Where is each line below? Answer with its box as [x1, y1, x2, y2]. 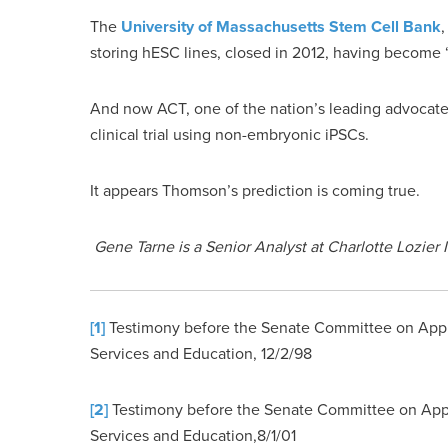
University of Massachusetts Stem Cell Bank [121, 15, 441, 38]
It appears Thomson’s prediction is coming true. [90, 179, 420, 202]
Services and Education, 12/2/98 [90, 342, 312, 365]
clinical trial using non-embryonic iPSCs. [90, 123, 369, 146]
